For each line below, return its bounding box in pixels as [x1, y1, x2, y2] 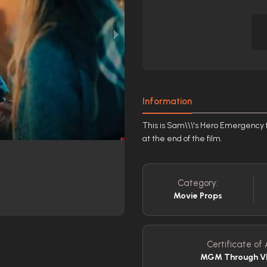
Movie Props [173, 191, 223, 201]
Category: [178, 178, 219, 188]
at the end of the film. [142, 133, 222, 144]
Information [142, 96, 192, 107]
